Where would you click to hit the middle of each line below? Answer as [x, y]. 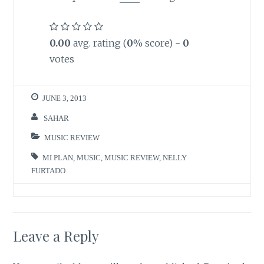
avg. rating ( [98, 43]
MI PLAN [58, 157]
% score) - [158, 43]
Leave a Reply [56, 235]
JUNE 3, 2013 [65, 98]
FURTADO [49, 170]
